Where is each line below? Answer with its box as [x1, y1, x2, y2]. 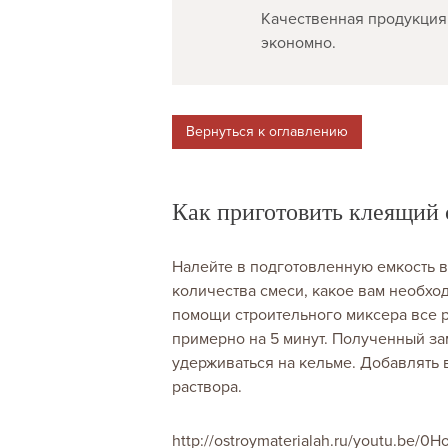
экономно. [261, 33, 336, 54]
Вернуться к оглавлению [186, 123, 348, 141]
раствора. [172, 377, 242, 398]
